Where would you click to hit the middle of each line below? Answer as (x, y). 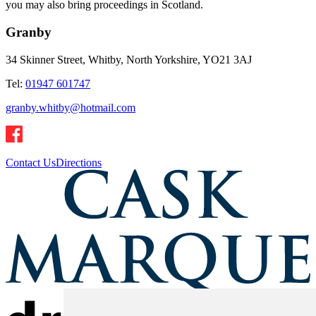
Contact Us (31, 162)
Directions (79, 162)
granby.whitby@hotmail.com (71, 107)
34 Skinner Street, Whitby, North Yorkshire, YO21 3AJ (129, 59)
